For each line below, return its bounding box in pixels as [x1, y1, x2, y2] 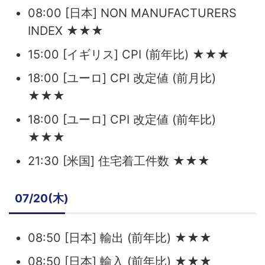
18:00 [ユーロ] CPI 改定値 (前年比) [28, 112, 216, 127]
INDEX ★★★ [28, 23, 104, 38]
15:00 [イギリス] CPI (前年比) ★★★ [28, 47, 230, 62]
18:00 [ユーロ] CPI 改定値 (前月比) [28, 70, 216, 85]
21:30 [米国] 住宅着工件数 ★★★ [28, 153, 210, 168]
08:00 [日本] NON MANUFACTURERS [28, 5, 237, 20]
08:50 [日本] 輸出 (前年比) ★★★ [28, 230, 212, 245]
